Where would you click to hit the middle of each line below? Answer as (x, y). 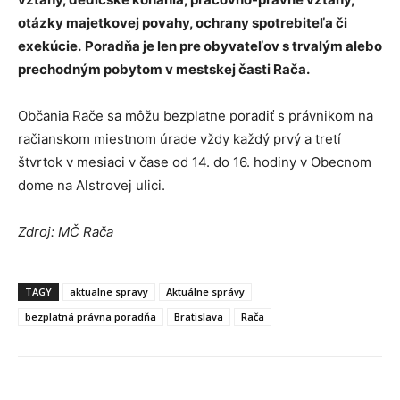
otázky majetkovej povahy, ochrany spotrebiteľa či (183, 23)
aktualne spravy (109, 292)
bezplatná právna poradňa (91, 317)
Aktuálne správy (205, 292)
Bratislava (199, 317)
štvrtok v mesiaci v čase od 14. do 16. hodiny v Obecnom (195, 162)
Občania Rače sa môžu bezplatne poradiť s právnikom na (196, 116)
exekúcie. (50, 46)
